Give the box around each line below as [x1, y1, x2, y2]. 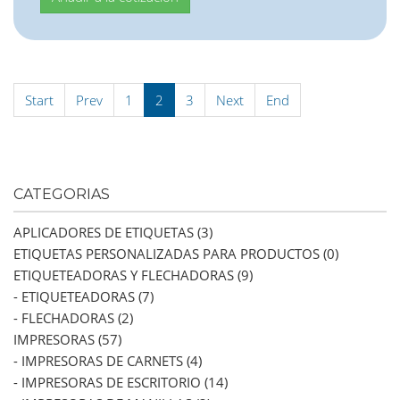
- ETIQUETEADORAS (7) [13, 287, 154, 306]
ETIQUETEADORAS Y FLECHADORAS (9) [13, 266, 253, 285]
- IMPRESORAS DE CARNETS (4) [13, 352, 202, 371]
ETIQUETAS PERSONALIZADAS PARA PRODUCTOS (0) [13, 245, 338, 263]
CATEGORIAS [13, 186, 110, 204]
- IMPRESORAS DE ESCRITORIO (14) [13, 373, 228, 392]
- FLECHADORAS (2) [13, 309, 133, 328]
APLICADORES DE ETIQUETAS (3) [13, 223, 212, 242]
